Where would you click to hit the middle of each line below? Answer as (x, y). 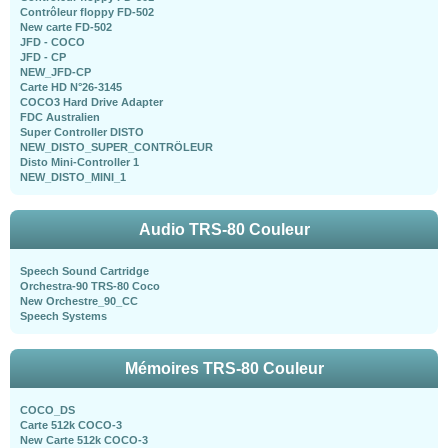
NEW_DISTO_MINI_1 (73, 176)
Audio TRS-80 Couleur (224, 229)
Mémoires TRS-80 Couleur (224, 368)
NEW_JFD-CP (55, 71)
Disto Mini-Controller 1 (79, 161)
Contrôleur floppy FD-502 (87, 11)
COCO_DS (47, 409)
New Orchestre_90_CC (79, 300)
